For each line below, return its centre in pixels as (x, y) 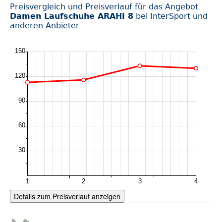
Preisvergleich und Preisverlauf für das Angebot (104, 7)
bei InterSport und (170, 16)
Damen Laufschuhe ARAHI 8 (72, 16)
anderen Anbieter (45, 26)
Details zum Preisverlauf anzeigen (67, 196)
